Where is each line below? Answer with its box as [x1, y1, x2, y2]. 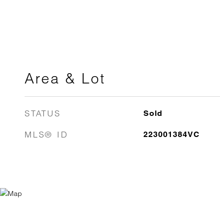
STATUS [25, 108, 61, 118]
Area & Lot [25, 70, 106, 87]
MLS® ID [25, 129, 68, 139]
